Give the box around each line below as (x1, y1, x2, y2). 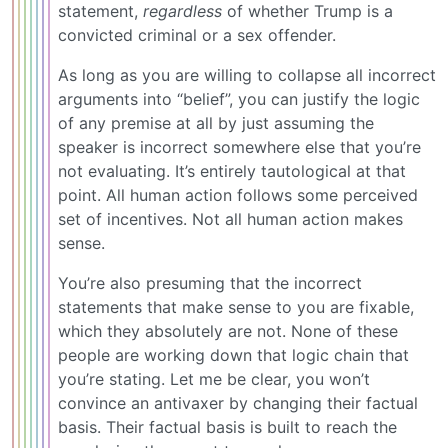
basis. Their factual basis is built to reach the (58, 416, 397, 437)
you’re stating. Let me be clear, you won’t (58, 368, 370, 389)
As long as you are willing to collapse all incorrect (58, 64, 436, 85)
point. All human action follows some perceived (58, 184, 418, 205)
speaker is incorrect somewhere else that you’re (58, 136, 421, 157)
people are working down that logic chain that (58, 344, 409, 365)
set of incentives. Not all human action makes (58, 208, 403, 229)
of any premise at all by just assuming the (58, 112, 374, 133)
